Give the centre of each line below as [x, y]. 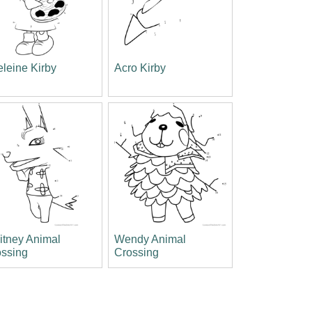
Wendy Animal [150, 239]
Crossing [136, 252]
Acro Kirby [140, 68]
